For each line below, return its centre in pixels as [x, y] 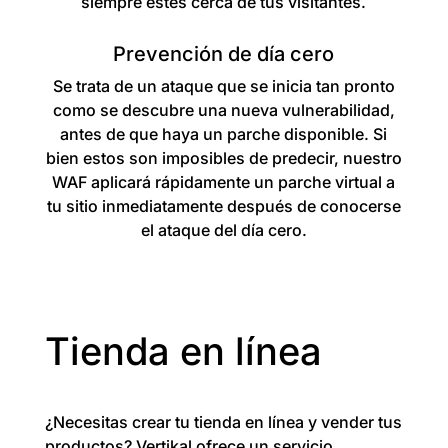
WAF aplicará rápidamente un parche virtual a [224, 182]
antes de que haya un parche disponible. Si [224, 134]
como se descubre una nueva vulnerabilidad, [223, 110]
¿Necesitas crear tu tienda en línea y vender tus [223, 422]
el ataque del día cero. [223, 230]
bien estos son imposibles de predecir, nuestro [223, 158]
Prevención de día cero [224, 54]
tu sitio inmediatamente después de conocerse [223, 206]
